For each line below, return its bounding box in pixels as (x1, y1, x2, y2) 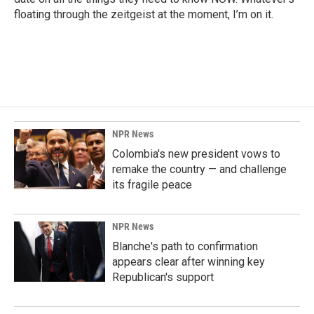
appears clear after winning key (112, 255, 265, 268)
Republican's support (112, 271, 214, 284)
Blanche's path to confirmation (112, 240, 258, 253)
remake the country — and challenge (112, 163, 287, 176)
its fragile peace (112, 178, 192, 191)
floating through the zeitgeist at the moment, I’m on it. (14, 8, 273, 21)
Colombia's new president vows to (112, 147, 280, 161)
